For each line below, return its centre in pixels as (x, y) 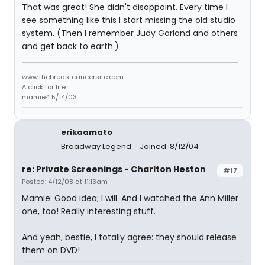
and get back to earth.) (70, 46)
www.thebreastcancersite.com (73, 77)
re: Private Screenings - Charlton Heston (114, 169)
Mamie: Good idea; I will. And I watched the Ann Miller (130, 198)
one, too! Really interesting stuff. (89, 211)
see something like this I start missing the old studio (129, 20)
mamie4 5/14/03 (49, 97)
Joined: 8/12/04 (169, 146)
